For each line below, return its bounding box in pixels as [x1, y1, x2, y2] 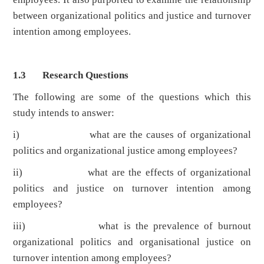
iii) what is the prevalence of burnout [13, 220, 251, 232]
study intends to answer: [13, 107, 115, 119]
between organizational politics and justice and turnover [13, 10, 251, 22]
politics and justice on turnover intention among [13, 183, 251, 194]
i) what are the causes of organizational [13, 129, 251, 141]
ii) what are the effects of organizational [13, 167, 251, 179]
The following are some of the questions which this [13, 91, 251, 103]
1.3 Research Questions [13, 70, 129, 81]
